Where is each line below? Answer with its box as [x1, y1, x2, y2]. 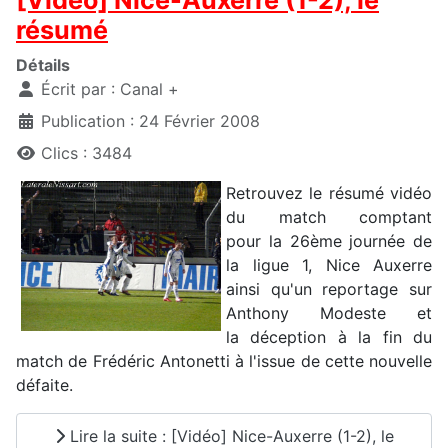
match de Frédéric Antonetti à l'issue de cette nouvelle [16, 351, 432, 372]
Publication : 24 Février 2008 [41, 111, 260, 132]
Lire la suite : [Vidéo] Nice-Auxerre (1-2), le [64, 425, 394, 446]
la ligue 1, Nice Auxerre [226, 255, 432, 276]
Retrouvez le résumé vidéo [226, 183, 432, 204]
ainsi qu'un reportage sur [226, 279, 432, 300]
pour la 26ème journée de [226, 231, 432, 252]
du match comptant [226, 207, 432, 228]
